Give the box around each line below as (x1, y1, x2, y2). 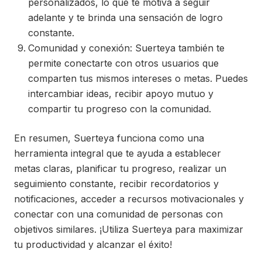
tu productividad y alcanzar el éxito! (14, 239, 172, 250)
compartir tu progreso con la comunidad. (28, 103, 211, 115)
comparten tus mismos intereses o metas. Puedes (28, 73, 248, 84)
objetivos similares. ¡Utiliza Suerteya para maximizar (14, 223, 243, 235)
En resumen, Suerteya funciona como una (14, 132, 204, 144)
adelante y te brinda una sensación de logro (28, 12, 223, 23)
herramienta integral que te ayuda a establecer (14, 147, 221, 159)
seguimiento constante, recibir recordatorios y (14, 178, 219, 189)
